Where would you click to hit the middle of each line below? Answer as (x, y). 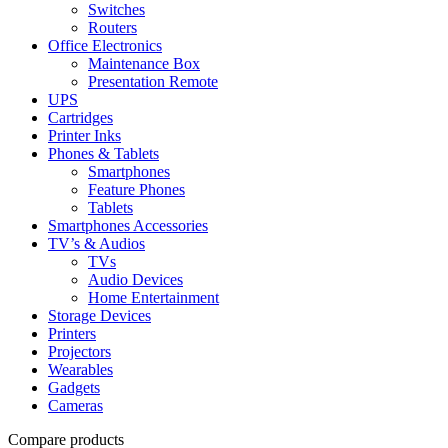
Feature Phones (136, 190)
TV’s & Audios (96, 244)
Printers (72, 334)
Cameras (75, 406)
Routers (112, 28)
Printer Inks (84, 136)
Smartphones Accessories (128, 226)
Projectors (79, 352)
